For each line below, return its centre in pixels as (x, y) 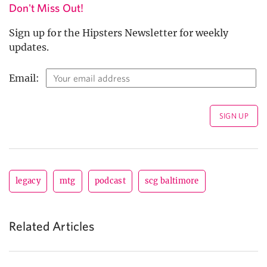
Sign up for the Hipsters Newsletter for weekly (119, 33)
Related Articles (52, 226)
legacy (28, 181)
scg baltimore (172, 181)
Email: (24, 78)
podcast (110, 181)
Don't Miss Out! (46, 8)
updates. (29, 47)
